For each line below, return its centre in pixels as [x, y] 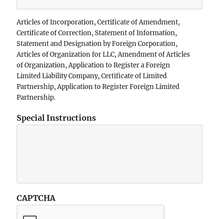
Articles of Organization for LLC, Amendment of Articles [104, 55]
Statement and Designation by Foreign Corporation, [97, 44]
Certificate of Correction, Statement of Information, [97, 33]
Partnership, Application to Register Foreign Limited [98, 87]
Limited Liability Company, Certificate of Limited [92, 76]
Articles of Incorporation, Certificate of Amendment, [99, 22]
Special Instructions [56, 118]
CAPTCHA [36, 198]
